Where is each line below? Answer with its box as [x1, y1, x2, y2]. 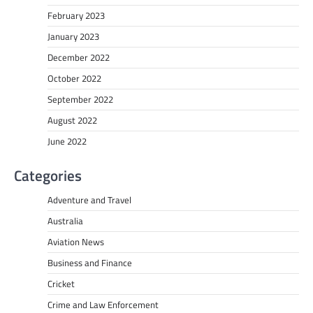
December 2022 [48, 50, 110, 65]
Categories [14, 164, 82, 187]
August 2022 [48, 113, 97, 128]
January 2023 [48, 29, 99, 44]
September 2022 [48, 92, 113, 107]
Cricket [48, 277, 75, 291]
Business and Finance [48, 256, 132, 270]
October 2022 [48, 71, 101, 86]
